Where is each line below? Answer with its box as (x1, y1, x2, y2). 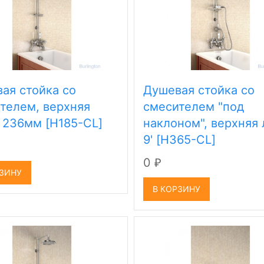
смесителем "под (143, 100, 245, 114)
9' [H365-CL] (143, 133, 216, 147)
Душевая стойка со (143, 83, 255, 97)
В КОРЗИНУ (153, 184, 201, 194)
